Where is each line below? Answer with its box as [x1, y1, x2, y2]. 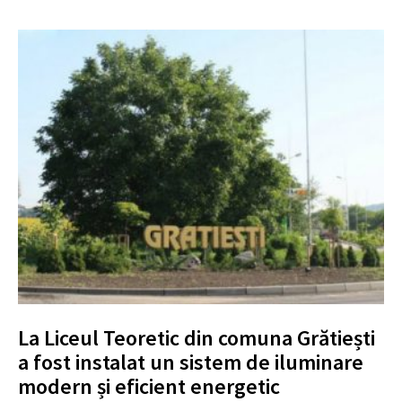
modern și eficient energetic [18, 371, 280, 400]
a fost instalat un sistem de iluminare [18, 347, 363, 376]
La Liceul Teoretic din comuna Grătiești [18, 323, 375, 352]
